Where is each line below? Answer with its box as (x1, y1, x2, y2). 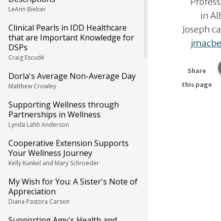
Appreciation (8, 186, 56, 197)
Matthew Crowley (8, 82, 56, 90)
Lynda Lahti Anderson (8, 120, 69, 129)
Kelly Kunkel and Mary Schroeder (8, 159, 99, 167)
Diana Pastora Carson (8, 197, 70, 206)
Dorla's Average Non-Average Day (8, 71, 136, 81)
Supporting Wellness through (8, 99, 119, 110)
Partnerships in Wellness (8, 109, 101, 120)
